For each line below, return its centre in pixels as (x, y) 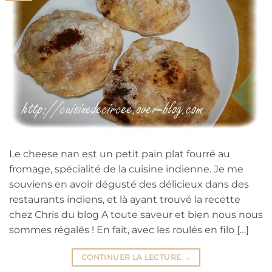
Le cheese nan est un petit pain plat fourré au (120, 154)
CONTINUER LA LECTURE (132, 257)
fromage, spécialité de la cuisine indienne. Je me (126, 169)
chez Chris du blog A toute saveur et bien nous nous (136, 215)
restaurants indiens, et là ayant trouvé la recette (125, 200)
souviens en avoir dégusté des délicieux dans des (129, 185)
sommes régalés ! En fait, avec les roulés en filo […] (129, 230)
